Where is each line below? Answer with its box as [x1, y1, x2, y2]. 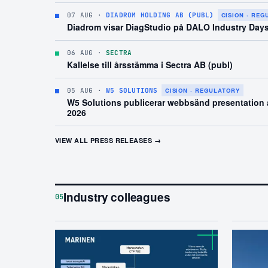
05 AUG [67, 86, 93, 95]
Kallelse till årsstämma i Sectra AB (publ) [67, 59, 233, 71]
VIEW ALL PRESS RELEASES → [55, 136, 161, 145]
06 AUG [67, 48, 93, 57]
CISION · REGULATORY [165, 86, 240, 95]
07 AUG [67, 11, 93, 20]
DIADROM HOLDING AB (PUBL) [106, 11, 214, 20]
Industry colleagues [63, 188, 170, 205]
